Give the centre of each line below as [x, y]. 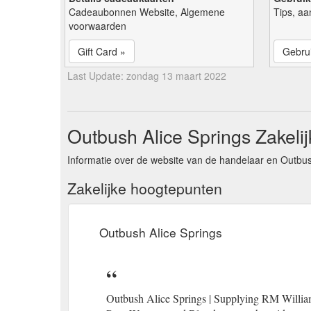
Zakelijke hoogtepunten [145, 188]
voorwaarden [98, 25]
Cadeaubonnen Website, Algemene [147, 11]
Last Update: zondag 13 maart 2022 [147, 75]
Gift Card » [102, 51]
